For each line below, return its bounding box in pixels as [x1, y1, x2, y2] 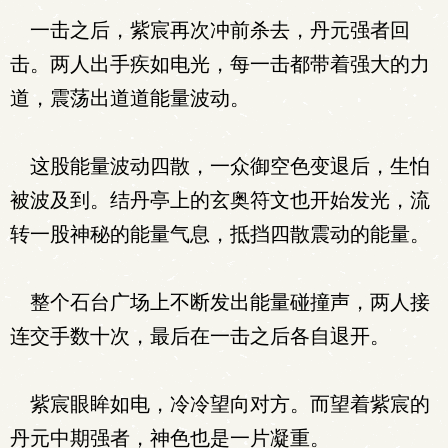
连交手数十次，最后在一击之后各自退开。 [10, 325, 390, 347]
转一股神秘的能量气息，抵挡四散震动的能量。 [10, 223, 430, 245]
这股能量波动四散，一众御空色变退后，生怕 [10, 155, 430, 177]
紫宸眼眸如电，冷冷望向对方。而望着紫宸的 [10, 393, 430, 415]
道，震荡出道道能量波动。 [10, 87, 250, 109]
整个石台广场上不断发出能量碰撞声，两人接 [10, 291, 430, 313]
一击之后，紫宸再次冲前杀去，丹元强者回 [10, 19, 410, 41]
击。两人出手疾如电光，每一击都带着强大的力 [10, 53, 430, 75]
